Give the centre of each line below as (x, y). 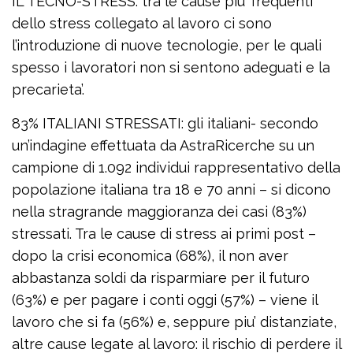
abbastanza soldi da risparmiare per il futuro (161, 278)
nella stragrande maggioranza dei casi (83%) (159, 212)
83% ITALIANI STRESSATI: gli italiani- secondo (165, 124)
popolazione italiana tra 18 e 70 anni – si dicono (171, 190)
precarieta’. (48, 90)
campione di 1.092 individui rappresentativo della (176, 168)
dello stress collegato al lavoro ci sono (142, 24)
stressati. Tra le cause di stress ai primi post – (164, 234)
